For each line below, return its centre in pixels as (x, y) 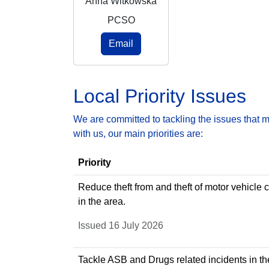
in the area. (102, 201)
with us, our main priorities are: (138, 133)
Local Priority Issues (160, 96)
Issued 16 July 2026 (121, 225)
